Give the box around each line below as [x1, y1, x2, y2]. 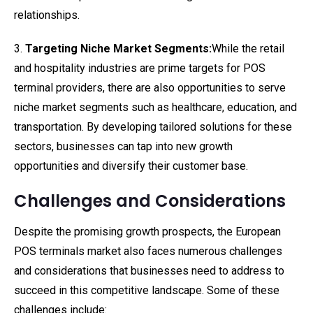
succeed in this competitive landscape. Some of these [14, 284, 279, 297]
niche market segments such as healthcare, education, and [14, 101, 297, 114]
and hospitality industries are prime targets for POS [14, 61, 265, 75]
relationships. [14, 8, 80, 22]
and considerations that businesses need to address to [14, 264, 284, 277]
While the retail [212, 42, 284, 55]
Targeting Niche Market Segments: [25, 42, 212, 55]
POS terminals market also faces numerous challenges [14, 245, 282, 258]
